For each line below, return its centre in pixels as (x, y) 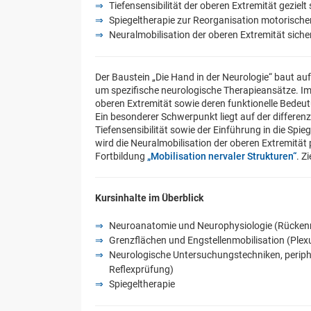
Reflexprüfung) (141, 269)
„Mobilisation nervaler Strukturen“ (222, 156)
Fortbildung (121, 156)
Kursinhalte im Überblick (149, 198)
